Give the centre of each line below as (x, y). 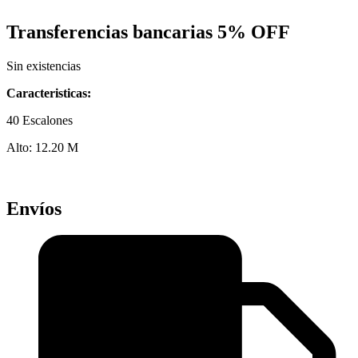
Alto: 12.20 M (42, 147)
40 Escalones (40, 120)
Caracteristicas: (49, 93)
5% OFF (254, 32)
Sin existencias (44, 66)
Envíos (34, 208)
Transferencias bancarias (112, 32)
